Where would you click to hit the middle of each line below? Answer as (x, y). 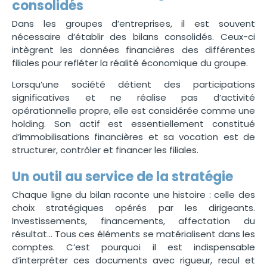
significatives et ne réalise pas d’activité (133, 98)
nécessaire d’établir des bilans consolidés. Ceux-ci (133, 36)
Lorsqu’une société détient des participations (133, 85)
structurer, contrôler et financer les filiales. (105, 150)
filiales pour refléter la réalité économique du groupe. (130, 63)
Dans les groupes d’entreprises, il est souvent (133, 23)
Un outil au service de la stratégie (122, 176)
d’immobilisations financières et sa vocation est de (133, 137)
